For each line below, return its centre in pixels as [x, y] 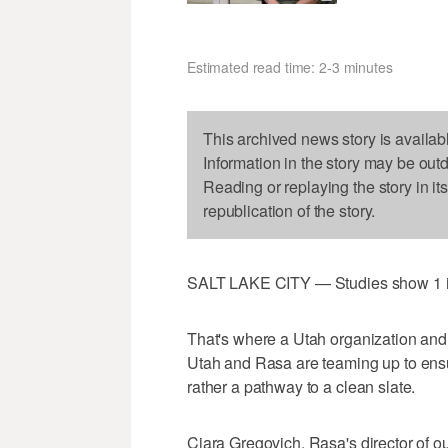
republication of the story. [289, 210]
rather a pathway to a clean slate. [301, 386]
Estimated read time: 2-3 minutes [290, 66]
